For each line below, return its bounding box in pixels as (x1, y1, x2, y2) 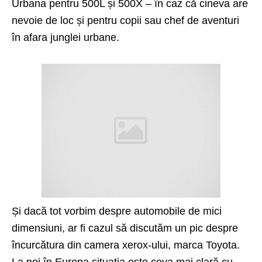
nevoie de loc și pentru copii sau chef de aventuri (12, 14, 239, 26)
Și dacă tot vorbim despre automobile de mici (12, 205, 222, 217)
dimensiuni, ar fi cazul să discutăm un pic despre (12, 222, 238, 234)
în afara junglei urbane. (12, 31, 119, 43)
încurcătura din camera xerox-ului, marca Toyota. (12, 239, 240, 251)
